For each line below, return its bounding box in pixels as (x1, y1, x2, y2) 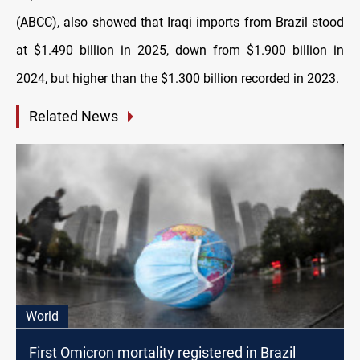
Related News (29, 108, 118, 125)
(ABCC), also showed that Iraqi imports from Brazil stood (16, 14, 344, 31)
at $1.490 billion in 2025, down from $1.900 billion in (16, 43, 344, 59)
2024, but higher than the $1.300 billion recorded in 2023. (16, 71, 339, 87)
